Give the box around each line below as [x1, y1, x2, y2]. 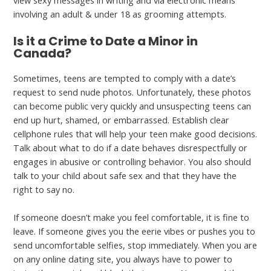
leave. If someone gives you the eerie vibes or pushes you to [13, 225, 256, 238]
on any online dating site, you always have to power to [13, 253, 233, 266]
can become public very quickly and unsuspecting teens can [13, 100, 252, 113]
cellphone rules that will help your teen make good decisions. [13, 128, 258, 140]
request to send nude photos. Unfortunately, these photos [13, 86, 252, 99]
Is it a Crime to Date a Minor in [13, 33, 198, 50]
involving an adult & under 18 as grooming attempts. [13, 7, 227, 20]
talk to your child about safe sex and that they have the [13, 169, 237, 182]
